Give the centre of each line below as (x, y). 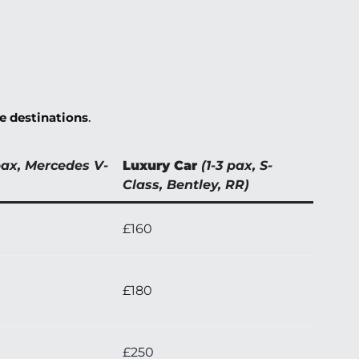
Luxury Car (160, 166)
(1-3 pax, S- (237, 166)
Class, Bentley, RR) (186, 185)
